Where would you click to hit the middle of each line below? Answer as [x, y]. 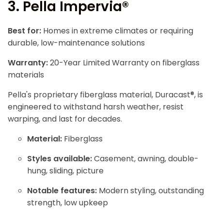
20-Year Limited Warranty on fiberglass [124, 63]
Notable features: [62, 191]
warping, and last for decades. [65, 119]
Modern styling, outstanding [150, 191]
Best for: [24, 31]
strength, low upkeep [68, 203]
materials [26, 75]
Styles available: [60, 159]
